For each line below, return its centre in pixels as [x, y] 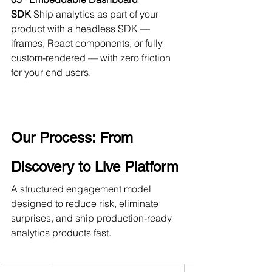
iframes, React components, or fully [88, 43]
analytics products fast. [61, 232]
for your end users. [51, 72]
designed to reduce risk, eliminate [86, 203]
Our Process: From [74, 137]
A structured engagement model [82, 189]
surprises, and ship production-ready [93, 218]
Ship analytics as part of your [96, 14]
